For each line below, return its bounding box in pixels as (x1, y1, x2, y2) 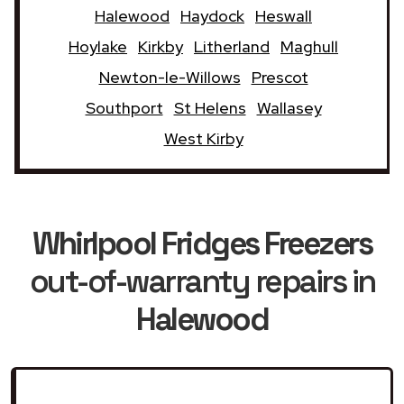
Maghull (280, 35, 338, 57)
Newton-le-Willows (98, 66, 241, 87)
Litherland (194, 35, 270, 57)
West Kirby (163, 127, 243, 149)
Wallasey (256, 96, 322, 118)
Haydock (180, 5, 244, 26)
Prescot (251, 66, 308, 87)
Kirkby (138, 35, 183, 57)
